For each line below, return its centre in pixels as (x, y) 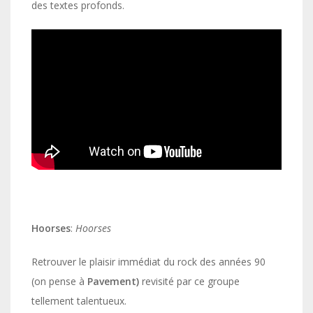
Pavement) (113, 282)
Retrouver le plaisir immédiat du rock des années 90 (148, 262)
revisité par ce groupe (189, 282)
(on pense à (59, 282)
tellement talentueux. (79, 301)
